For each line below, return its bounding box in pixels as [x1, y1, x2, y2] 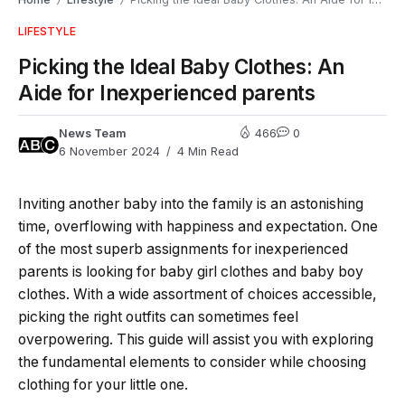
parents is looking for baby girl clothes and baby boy [18, 262, 363, 280]
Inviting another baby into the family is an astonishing [18, 194, 363, 212]
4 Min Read [174, 144, 239, 158]
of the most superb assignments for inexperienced [18, 240, 348, 258]
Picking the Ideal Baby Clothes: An [18, 53, 344, 79]
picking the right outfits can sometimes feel [18, 307, 298, 325]
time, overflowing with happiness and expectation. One [18, 217, 378, 235]
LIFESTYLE [18, 24, 76, 38]
